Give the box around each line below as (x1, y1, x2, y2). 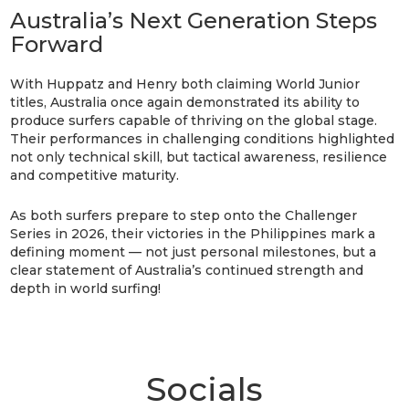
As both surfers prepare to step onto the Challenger (10, 206, 358, 224)
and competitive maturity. (10, 166, 180, 184)
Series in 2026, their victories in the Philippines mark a (10, 225, 376, 242)
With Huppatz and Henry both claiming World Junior (10, 75, 361, 92)
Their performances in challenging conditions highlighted (10, 130, 395, 147)
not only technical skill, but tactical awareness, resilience (10, 148, 388, 165)
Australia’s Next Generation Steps (10, 6, 378, 34)
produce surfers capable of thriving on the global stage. (10, 111, 378, 129)
